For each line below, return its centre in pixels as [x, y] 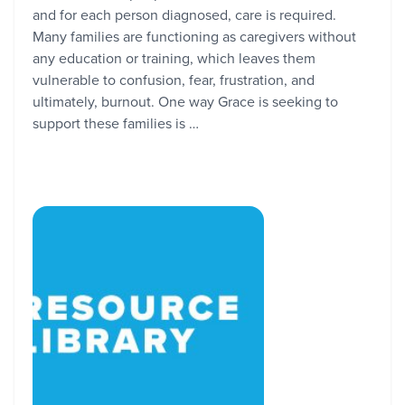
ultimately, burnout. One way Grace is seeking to [185, 101]
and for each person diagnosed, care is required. [184, 14]
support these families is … [116, 123]
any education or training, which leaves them [174, 58]
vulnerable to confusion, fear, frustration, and [174, 80]
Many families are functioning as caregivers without [194, 36]
